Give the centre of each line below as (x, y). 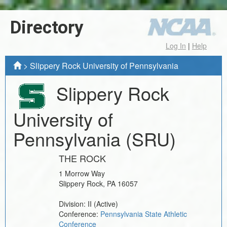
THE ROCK (82, 158)
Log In (176, 46)
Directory (47, 28)
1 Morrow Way (82, 173)
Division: (73, 203)
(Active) (106, 203)
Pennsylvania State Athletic (144, 214)
